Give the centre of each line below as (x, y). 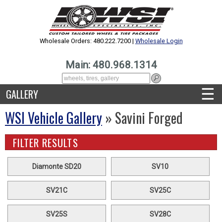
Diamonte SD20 (56, 166)
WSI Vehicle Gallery (54, 118)
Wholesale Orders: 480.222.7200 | (87, 41)
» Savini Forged (142, 118)
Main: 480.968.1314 (111, 65)
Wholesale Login (159, 41)
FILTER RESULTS (46, 142)
